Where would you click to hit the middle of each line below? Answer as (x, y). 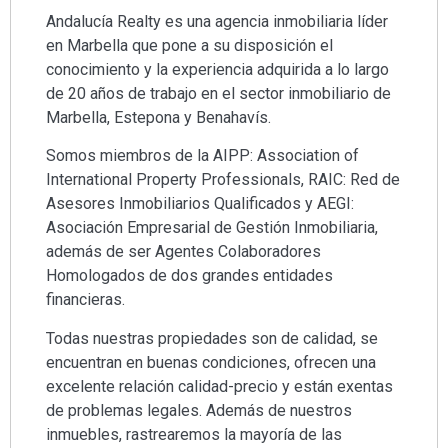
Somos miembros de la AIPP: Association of (202, 156)
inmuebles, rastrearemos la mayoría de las (194, 434)
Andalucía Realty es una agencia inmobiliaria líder (217, 21)
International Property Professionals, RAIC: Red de (223, 180)
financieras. (85, 300)
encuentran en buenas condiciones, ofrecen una (211, 362)
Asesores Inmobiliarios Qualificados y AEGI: (200, 204)
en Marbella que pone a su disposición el (189, 45)
